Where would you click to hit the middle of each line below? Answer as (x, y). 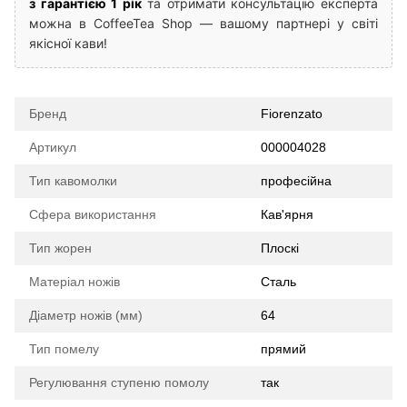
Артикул (53, 147)
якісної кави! (68, 43)
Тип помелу (64, 348)
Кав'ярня (287, 214)
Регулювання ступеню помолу (119, 382)
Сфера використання (93, 214)
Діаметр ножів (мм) (86, 315)
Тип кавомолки (73, 180)
